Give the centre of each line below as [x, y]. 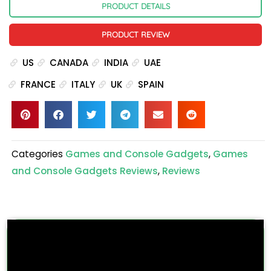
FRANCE [38, 84]
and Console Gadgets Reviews [85, 171]
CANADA [69, 62]
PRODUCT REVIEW [135, 34]
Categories [37, 154]
